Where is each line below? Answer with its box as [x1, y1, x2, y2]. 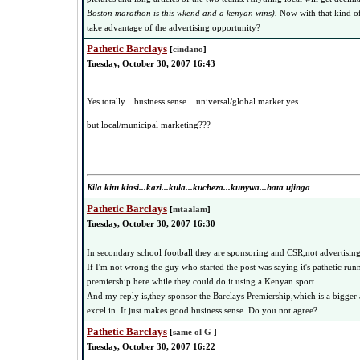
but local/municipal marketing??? [87, 120, 211, 129]
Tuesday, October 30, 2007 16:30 [87, 219, 215, 228]
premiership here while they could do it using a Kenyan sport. [87, 276, 317, 286]
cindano [173, 44, 203, 54]
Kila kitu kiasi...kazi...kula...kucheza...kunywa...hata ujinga [87, 182, 310, 192]
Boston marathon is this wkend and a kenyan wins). [87, 8, 280, 18]
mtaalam [173, 204, 207, 214]
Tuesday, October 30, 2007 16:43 [87, 59, 215, 68]
